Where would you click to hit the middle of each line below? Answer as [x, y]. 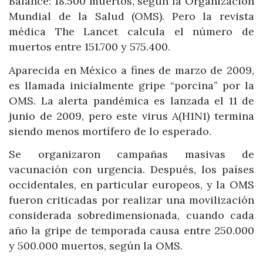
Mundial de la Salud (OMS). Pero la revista [131, 16]
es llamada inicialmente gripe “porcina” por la [131, 85]
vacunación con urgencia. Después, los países [131, 170]
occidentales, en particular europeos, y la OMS [131, 185]
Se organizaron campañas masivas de [131, 154]
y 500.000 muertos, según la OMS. [96, 246]
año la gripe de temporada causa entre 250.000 [131, 231]
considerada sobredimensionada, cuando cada [131, 215]
